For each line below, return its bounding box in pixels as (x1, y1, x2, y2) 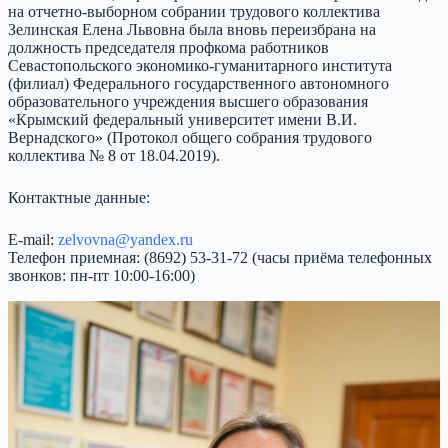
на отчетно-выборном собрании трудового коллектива (8, 3, 380, 21)
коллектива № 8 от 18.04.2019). (8, 147, 220, 165)
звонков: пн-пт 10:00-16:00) (8, 267, 195, 285)
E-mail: (8, 231, 58, 249)
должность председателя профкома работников (8, 39, 329, 57)
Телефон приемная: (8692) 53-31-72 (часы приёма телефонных (8, 249, 432, 267)
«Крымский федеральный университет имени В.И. (8, 111, 357, 129)
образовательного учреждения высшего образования (8, 93, 368, 111)
